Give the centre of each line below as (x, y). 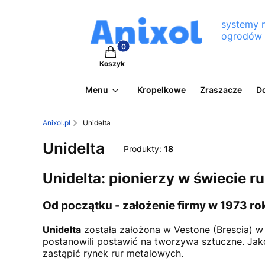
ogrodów (242, 36)
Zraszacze (221, 90)
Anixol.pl (56, 123)
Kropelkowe (161, 90)
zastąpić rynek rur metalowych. (113, 253)
